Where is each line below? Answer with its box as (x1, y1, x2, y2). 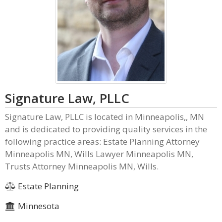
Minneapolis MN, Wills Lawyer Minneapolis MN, (5, 148, 193, 160)
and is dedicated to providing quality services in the (5, 123, 207, 135)
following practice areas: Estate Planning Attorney (5, 136, 200, 147)
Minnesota (15, 200, 59, 212)
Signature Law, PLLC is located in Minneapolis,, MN (5, 111, 204, 122)
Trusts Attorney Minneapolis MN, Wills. (5, 161, 159, 172)
